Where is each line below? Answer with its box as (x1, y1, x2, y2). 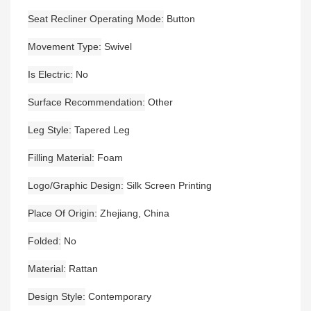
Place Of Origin (28, 208, 94, 219)
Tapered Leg (74, 124, 130, 136)
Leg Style (28, 124, 69, 136)
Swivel (104, 41, 132, 53)
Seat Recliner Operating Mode (28, 13, 161, 25)
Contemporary (88, 291, 151, 303)
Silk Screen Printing (126, 180, 212, 192)
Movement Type (28, 41, 99, 53)
